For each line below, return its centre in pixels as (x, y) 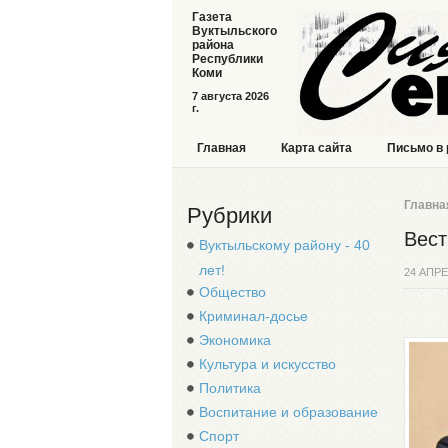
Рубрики (229, 215)
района (213, 45)
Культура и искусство (267, 364)
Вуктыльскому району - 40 (284, 245)
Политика (230, 388)
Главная (221, 148)
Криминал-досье (253, 316)
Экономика (235, 340)
